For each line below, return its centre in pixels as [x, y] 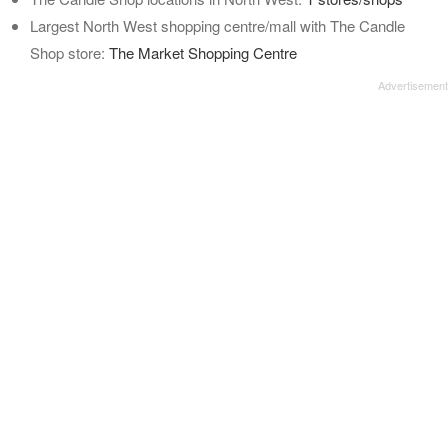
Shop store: [69, 52]
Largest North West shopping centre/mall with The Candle [217, 25]
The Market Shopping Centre [203, 52]
